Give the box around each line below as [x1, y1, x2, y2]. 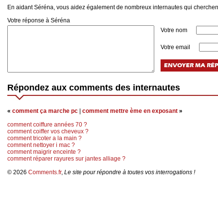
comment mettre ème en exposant [82, 108, 178, 115]
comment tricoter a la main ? [7, 135, 82, 142]
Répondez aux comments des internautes [7, 83, 180, 93]
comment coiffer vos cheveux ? [7, 128, 89, 135]
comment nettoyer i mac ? [7, 142, 75, 149]
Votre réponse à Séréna [7, 17, 70, 24]
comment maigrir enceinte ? [7, 148, 81, 156]
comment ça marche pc [12, 108, 78, 115]
